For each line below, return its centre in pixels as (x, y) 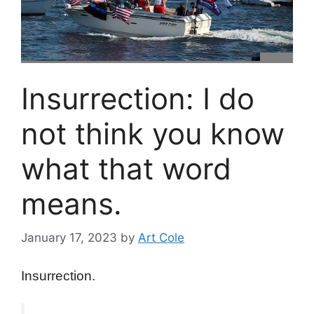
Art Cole (161, 238)
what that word (126, 168)
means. (71, 203)
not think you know (153, 133)
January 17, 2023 (69, 238)
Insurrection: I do (138, 98)
